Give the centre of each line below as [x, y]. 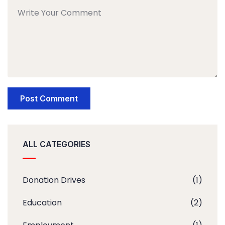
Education [42, 202]
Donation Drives [54, 180]
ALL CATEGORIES [57, 144]
